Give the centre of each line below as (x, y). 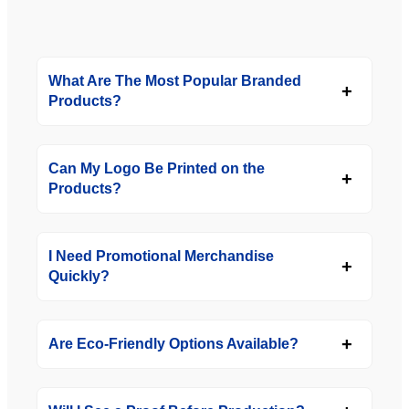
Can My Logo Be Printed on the (157, 169)
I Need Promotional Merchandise (161, 257)
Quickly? (79, 277)
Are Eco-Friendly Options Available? (173, 344)
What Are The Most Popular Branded (175, 81)
